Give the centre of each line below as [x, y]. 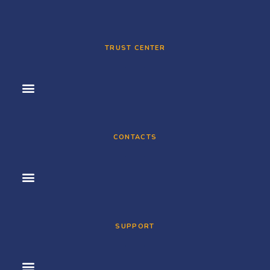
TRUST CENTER [135, 48]
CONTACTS [135, 137]
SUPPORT [135, 227]
